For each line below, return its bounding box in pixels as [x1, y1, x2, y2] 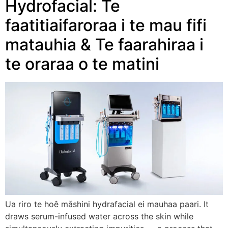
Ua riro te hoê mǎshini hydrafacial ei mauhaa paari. [5, 199, 204, 210]
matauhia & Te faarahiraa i [5, 34, 204, 54]
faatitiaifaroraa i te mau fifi [5, 15, 207, 35]
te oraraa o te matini [5, 53, 159, 74]
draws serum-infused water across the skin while [5, 211, 193, 222]
